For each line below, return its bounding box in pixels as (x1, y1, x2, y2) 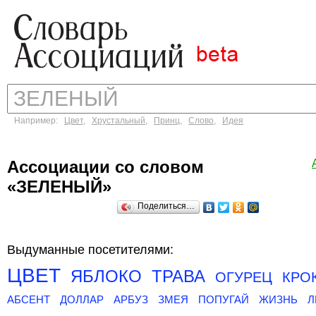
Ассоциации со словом (7, 157, 204, 176)
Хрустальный (92, 116, 145, 126)
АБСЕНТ (7, 293, 50, 305)
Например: (14, 116, 64, 126)
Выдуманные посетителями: (7, 243, 174, 257)
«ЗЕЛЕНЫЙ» (7, 177, 111, 196)
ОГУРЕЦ (215, 269, 272, 285)
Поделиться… (138, 201, 195, 211)
